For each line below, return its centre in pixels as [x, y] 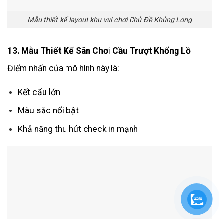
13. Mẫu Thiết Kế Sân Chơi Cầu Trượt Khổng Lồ [99, 51]
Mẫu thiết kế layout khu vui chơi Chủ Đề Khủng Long [109, 20]
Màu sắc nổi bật [48, 111]
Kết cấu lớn [39, 92]
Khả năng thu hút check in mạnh [77, 129]
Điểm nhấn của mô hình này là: [63, 68]
